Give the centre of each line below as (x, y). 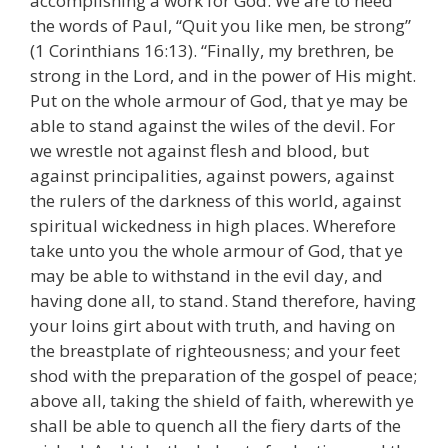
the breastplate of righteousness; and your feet (215, 351)
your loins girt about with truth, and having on (212, 326)
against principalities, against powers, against (212, 176)
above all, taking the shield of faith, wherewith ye (222, 401)
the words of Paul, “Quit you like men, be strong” (220, 26)
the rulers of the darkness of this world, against (215, 201)
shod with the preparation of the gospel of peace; (223, 376)
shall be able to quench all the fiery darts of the (215, 426)
